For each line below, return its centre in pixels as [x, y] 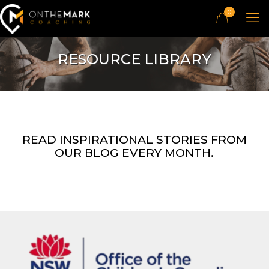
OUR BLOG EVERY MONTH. [134, 153]
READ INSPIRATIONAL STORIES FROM [134, 140]
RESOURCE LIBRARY [134, 59]
